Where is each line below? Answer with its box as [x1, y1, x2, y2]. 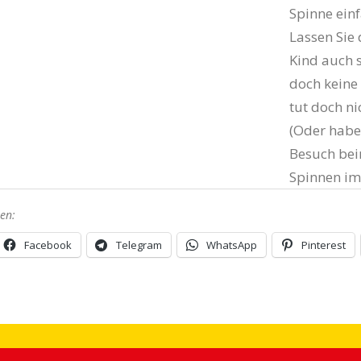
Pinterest [301, 238, 346, 252]
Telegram [115, 238, 162, 252]
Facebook [23, 238, 72, 252]
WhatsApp [205, 238, 257, 252]
